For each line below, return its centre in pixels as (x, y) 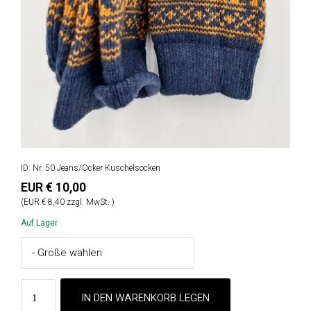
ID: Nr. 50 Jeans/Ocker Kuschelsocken (91, 168)
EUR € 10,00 (53, 187)
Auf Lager (39, 222)
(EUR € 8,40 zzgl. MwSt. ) (68, 202)
